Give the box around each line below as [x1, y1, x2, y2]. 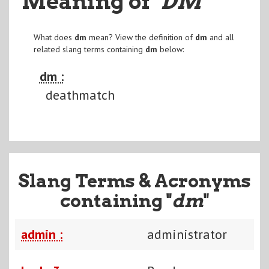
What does [33, 31, 74, 43]
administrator [147, 225, 227, 243]
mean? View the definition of [86, 31, 195, 43]
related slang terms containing [33, 43, 145, 55]
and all [207, 31, 234, 43]
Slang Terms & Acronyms [18, 169, 251, 192]
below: [157, 43, 184, 55]
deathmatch [45, 86, 115, 103]
